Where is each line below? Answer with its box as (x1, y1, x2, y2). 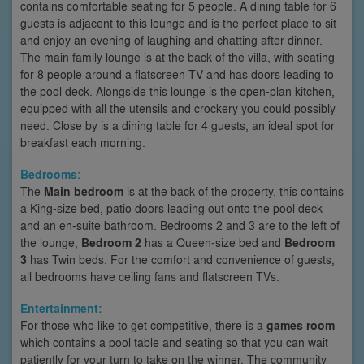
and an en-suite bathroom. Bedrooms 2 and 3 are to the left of (20, 216, 340, 233)
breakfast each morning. (20, 133, 145, 150)
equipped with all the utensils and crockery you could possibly (20, 99, 336, 116)
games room (266, 316, 335, 334)
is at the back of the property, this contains (123, 182, 344, 199)
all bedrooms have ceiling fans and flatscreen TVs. (20, 267, 279, 284)
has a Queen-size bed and (141, 233, 284, 250)
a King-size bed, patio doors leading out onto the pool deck (20, 199, 323, 216)
